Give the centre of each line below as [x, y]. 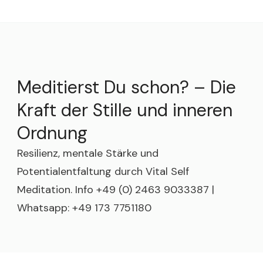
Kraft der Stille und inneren [125, 110]
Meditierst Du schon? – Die [127, 87]
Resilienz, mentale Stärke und [88, 153]
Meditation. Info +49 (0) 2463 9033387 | [116, 189]
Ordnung [52, 133]
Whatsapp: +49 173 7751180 [84, 208]
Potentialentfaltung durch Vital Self [103, 171]
